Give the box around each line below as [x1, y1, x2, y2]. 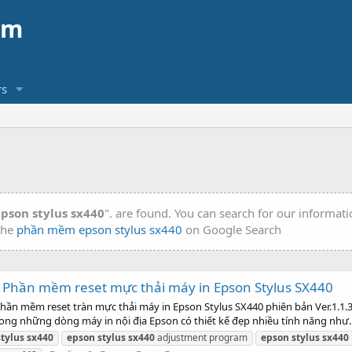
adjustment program [155, 330, 247, 344]
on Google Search [182, 222, 281, 237]
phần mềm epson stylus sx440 [16, 222, 182, 237]
